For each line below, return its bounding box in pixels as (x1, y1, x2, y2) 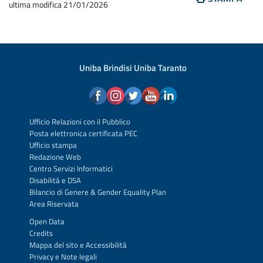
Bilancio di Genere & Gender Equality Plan (29, 186, 166, 198)
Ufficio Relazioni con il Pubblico (29, 116, 130, 127)
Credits (29, 227, 53, 239)
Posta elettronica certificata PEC (29, 127, 137, 139)
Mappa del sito (29, 239, 78, 251)
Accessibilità (84, 239, 127, 251)
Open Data (29, 215, 65, 227)
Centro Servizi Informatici (29, 163, 113, 174)
